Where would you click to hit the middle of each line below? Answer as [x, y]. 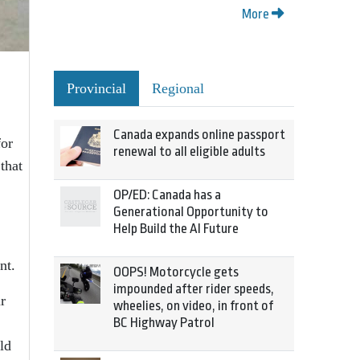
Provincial [96, 88]
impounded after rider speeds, [194, 289]
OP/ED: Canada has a [167, 195]
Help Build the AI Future [176, 229]
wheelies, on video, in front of [193, 306]
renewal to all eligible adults [189, 151]
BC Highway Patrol [164, 323]
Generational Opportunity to [191, 212]
